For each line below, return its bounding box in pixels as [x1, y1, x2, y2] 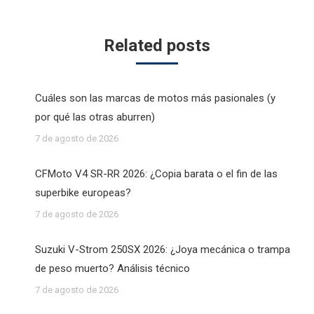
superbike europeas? [35, 186, 131, 200]
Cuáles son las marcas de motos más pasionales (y [35, 92, 275, 105]
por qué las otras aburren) [35, 111, 155, 124]
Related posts [104, 36, 210, 56]
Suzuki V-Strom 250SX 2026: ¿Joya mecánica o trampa [35, 243, 290, 257]
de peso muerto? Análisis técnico [35, 262, 190, 275]
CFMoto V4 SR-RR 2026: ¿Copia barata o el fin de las [35, 168, 278, 181]
